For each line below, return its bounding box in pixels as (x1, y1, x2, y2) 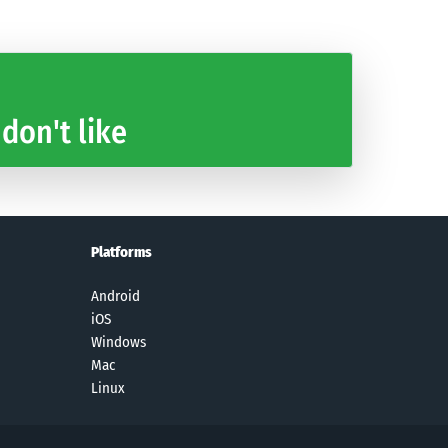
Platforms (91, 242, 152, 261)
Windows (91, 332, 146, 351)
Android (91, 286, 140, 305)
